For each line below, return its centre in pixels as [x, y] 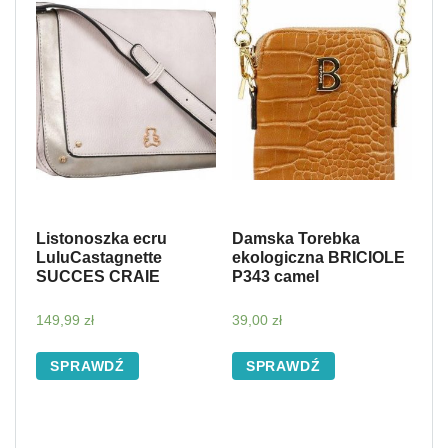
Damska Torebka [295, 238]
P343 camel [275, 276]
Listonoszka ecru [101, 238]
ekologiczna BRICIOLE [318, 257]
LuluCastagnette [99, 257]
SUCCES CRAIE [98, 276]
